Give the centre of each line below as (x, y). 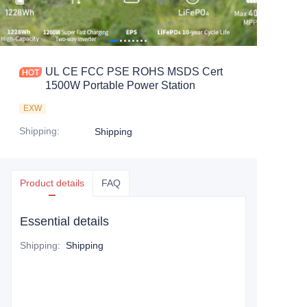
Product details (52, 183)
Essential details (64, 221)
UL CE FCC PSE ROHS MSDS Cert (134, 72)
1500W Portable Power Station (120, 85)
